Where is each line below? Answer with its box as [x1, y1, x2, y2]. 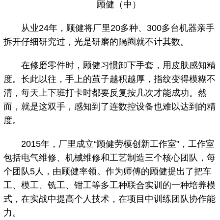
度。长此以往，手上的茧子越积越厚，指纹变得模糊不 [3, 74, 216, 84]
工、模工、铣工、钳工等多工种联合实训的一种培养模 [3, 180, 216, 190]
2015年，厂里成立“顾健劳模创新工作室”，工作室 [3, 138, 215, 149]
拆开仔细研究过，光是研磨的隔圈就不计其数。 [3, 36, 190, 47]
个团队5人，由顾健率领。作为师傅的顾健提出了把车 [3, 166, 212, 176]
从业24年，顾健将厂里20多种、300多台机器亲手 [3, 23, 215, 33]
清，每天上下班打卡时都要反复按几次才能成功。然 [3, 87, 207, 98]
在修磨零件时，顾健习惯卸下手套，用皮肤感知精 [3, 60, 216, 70]
